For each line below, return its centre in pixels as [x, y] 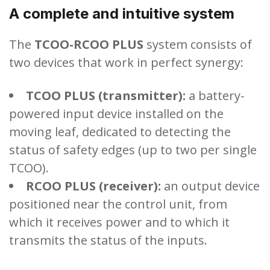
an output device [210, 186]
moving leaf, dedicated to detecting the [120, 131]
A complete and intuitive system [122, 13]
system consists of [198, 44]
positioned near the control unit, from [118, 204]
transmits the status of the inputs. [108, 240]
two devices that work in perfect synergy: [126, 62]
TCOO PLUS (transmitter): [106, 95]
